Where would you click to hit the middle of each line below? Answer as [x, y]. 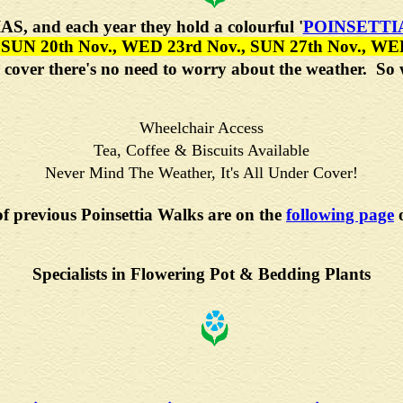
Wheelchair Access [201, 128]
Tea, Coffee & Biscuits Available [201, 150]
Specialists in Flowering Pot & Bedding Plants [201, 274]
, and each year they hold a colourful [161, 27]
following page [340, 215]
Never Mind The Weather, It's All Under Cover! [201, 173]
